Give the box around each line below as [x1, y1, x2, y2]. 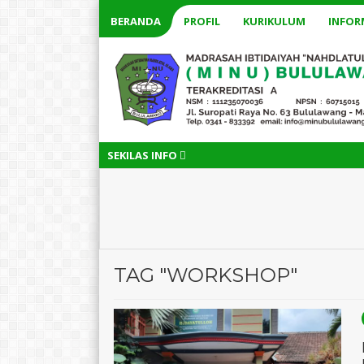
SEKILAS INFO [107, 147, 180, 162]
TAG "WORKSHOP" [114, 262, 297, 287]
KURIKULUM [243, 14, 305, 28]
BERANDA [110, 14, 161, 28]
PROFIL [184, 14, 220, 28]
